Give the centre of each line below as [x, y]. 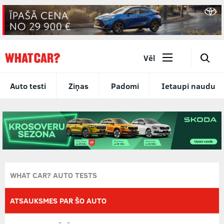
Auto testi [28, 85]
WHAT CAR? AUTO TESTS [53, 175]
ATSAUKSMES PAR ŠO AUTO [58, 200]
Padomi [125, 85]
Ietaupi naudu [188, 85]
